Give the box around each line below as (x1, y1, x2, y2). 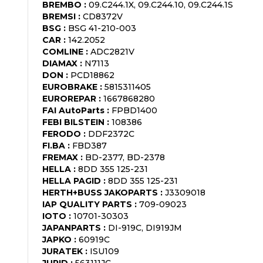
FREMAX (42, 151, 78, 163)
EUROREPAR (42, 93, 96, 104)
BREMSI (42, 11, 76, 22)
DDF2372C (88, 128, 134, 139)
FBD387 (72, 140, 107, 151)
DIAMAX (42, 58, 77, 69)
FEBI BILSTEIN (42, 116, 104, 127)
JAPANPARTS (42, 222, 101, 233)
